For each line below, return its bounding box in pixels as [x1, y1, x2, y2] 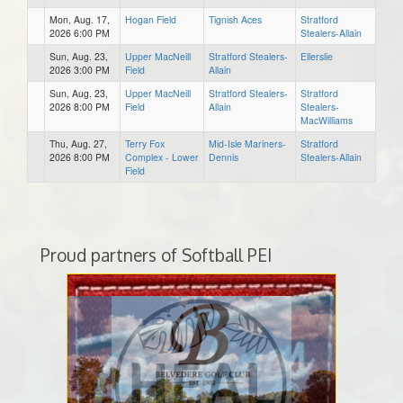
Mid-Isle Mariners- [209, 136, 286, 150]
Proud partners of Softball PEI [40, 243, 272, 266]
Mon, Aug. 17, [49, 12, 110, 26]
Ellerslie [300, 49, 333, 63]
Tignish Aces [209, 12, 262, 26]
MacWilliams [300, 112, 353, 127]
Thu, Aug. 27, [49, 136, 107, 150]
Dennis [209, 149, 238, 164]
